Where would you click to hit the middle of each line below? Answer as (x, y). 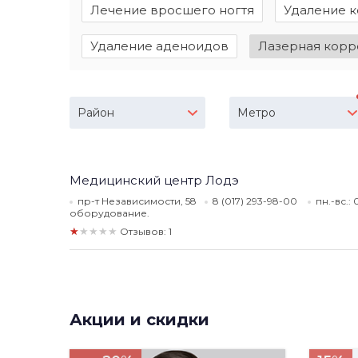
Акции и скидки (139, 320)
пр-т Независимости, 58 (137, 201)
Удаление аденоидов (159, 46)
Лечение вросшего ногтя (172, 10)
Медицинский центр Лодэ (154, 180)
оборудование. (109, 213)
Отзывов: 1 (146, 231)
